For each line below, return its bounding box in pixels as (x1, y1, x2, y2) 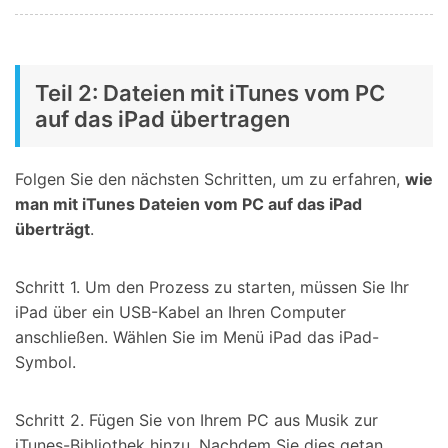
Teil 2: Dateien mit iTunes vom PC (35, 80, 385, 107)
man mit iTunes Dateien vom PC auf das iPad (15, 194, 362, 215)
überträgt (15, 219, 90, 240)
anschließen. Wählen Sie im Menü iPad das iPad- (15, 327, 379, 348)
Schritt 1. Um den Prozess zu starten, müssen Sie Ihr (15, 277, 409, 298)
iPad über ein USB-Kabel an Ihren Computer (15, 302, 346, 323)
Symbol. (15, 352, 76, 373)
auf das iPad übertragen (35, 106, 290, 133)
